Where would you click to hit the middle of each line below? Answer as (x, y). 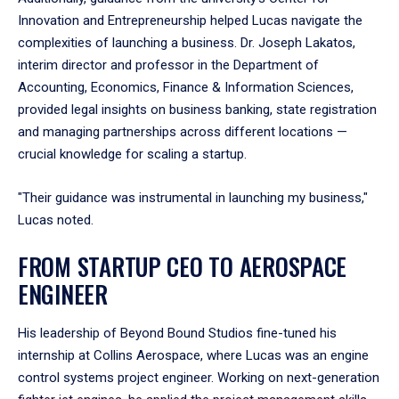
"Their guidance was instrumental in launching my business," (193, 197)
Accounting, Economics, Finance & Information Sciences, (186, 87)
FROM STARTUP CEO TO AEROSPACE (183, 266)
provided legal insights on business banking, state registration (197, 109)
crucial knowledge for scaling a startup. (132, 154)
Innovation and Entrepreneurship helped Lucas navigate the (190, 20)
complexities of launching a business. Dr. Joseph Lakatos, (187, 42)
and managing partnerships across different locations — (183, 131)
